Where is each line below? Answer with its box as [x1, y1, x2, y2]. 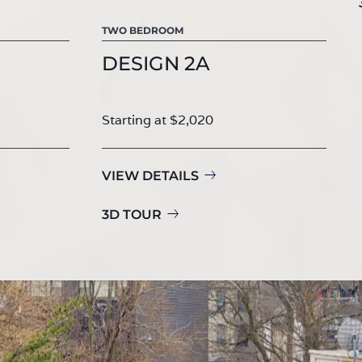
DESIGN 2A [102, 51, 210, 75]
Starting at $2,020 [102, 111, 213, 128]
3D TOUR [102, 206, 162, 222]
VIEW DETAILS [102, 167, 199, 183]
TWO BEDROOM [102, 23, 183, 36]
